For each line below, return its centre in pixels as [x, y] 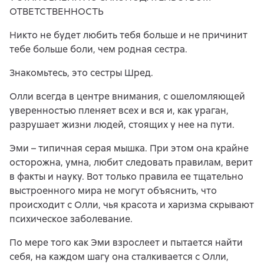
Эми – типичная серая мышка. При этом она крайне [129, 148]
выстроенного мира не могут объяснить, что [113, 191]
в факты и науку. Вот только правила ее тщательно [126, 176]
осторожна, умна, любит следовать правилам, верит [131, 162]
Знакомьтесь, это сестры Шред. [81, 73]
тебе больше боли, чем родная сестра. [98, 49]
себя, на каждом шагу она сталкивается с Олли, [119, 257]
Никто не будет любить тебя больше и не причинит [128, 35]
